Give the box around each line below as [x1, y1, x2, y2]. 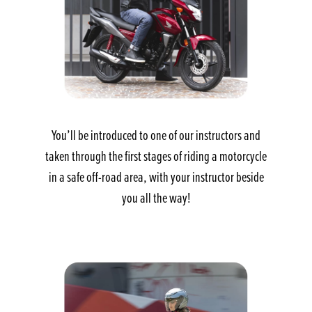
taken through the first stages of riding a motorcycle [45, 146, 267, 166]
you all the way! [121, 188, 191, 208]
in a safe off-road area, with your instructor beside [48, 167, 264, 187]
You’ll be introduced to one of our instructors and [52, 125, 260, 145]
